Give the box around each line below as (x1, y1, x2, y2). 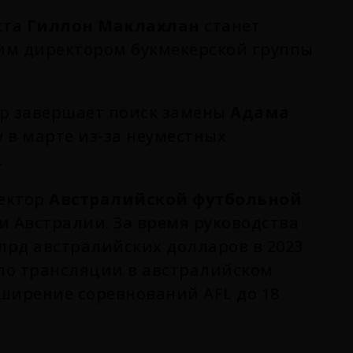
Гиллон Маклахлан (26, 14, 200, 36)
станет (199, 14, 260, 36)
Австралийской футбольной (49, 188, 302, 210)
